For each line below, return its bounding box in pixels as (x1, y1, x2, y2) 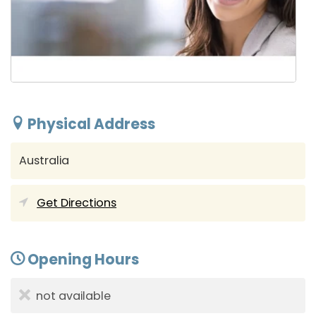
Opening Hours (25, 249, 139, 269)
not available (36, 288, 111, 305)
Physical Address (25, 114, 155, 134)
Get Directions (37, 194, 117, 211)
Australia (19, 152, 70, 169)
